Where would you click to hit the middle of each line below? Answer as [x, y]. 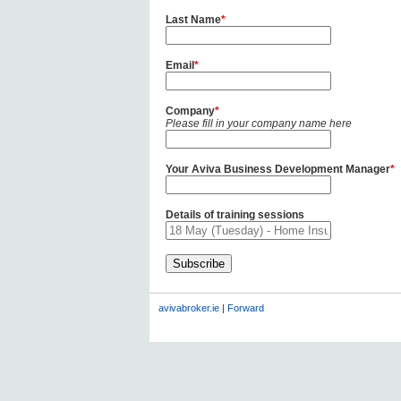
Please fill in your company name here [258, 124]
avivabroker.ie [188, 308]
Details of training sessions [235, 215]
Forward [245, 308]
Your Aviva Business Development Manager [277, 169]
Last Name [193, 20]
